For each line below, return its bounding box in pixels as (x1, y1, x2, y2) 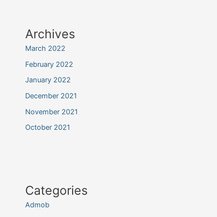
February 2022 (25, 60, 73, 69)
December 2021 (25, 91, 77, 100)
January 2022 (25, 76, 71, 85)
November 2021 (25, 107, 78, 116)
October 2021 (25, 123, 70, 132)
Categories (25, 183, 88, 198)
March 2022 (25, 44, 65, 53)
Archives (25, 26, 75, 41)
